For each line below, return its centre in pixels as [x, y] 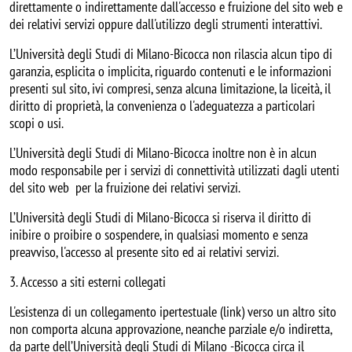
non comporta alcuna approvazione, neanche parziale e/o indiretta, [170, 328]
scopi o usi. [37, 123]
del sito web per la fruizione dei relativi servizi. [125, 187]
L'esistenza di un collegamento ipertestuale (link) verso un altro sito [173, 311]
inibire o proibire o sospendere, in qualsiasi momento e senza [159, 234]
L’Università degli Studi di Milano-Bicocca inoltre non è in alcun [163, 152]
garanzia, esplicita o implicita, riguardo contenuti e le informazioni [170, 71]
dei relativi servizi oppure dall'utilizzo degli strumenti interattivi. [166, 24]
